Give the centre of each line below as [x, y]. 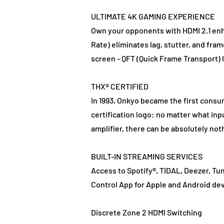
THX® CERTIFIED [120, 86]
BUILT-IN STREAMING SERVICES [147, 156]
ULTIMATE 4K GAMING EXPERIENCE [153, 16]
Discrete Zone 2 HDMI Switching [146, 212]
